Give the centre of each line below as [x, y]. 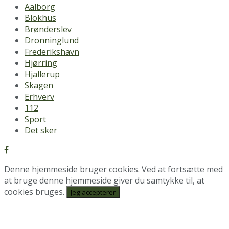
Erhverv [39, 97]
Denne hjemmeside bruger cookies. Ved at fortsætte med [113, 169]
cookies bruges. [35, 192]
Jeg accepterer [93, 192]
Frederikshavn [52, 52]
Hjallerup [42, 74]
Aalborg [40, 7]
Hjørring [41, 63]
